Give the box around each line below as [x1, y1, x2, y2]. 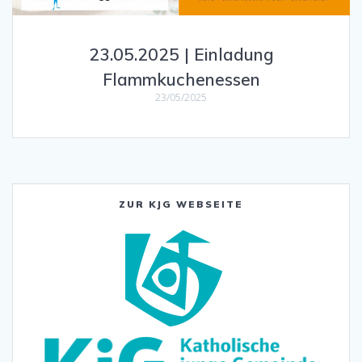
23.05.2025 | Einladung [88, 44, 274, 65]
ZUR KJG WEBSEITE [119, 198, 243, 211]
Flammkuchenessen [102, 69, 260, 90]
